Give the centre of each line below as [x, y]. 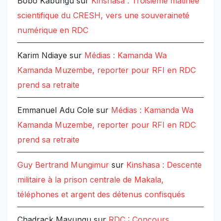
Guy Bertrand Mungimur [63, 165]
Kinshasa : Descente [164, 165]
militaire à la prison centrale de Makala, [91, 179]
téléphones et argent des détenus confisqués [101, 194]
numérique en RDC [53, 30]
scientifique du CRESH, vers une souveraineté [103, 15]
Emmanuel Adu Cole [55, 110]
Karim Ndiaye [42, 55]
